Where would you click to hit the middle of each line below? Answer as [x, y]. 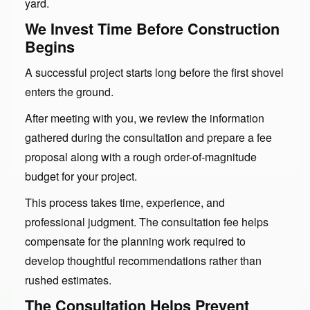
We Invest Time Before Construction [152, 28]
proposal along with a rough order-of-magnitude [141, 156]
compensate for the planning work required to [135, 241]
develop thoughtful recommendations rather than [143, 260]
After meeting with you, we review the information [145, 118]
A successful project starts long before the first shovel [154, 72]
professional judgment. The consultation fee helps [147, 221]
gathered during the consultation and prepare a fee [148, 137]
